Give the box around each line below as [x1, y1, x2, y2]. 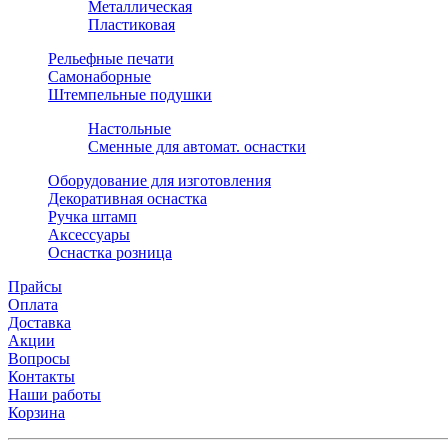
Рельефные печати [48, 50, 174, 68]
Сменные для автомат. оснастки [88, 138, 306, 156]
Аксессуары [48, 226, 130, 244]
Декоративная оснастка [48, 190, 207, 208]
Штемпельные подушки [48, 86, 212, 104]
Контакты [8, 368, 75, 386]
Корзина [8, 404, 65, 422]
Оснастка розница [48, 244, 172, 262]
